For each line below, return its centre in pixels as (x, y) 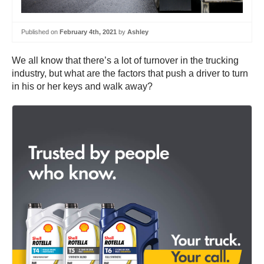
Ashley (138, 32)
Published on (40, 32)
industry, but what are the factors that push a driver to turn (130, 73)
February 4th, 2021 (88, 32)
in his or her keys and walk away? (82, 86)
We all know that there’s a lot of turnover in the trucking (125, 60)
